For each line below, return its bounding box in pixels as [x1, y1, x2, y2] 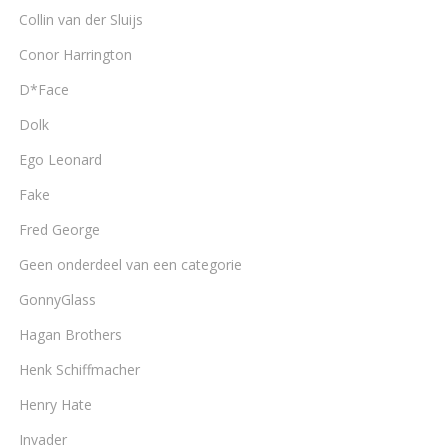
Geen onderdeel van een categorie [19, 255, 242, 274]
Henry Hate [19, 395, 92, 414]
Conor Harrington [19, 45, 132, 64]
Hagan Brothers [19, 325, 122, 344]
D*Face [19, 80, 69, 99]
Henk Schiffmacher [19, 360, 140, 379]
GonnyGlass [19, 290, 96, 309]
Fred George [19, 220, 100, 239]
